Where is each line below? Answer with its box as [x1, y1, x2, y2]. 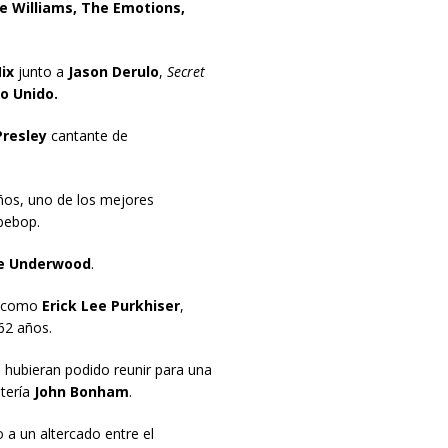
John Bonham [33, 382, 129, 402]
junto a [13, 62, 68, 82]
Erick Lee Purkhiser [41, 296, 180, 316]
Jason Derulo [67, 62, 159, 82]
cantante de [46, 126, 128, 146]
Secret [162, 62, 205, 82]
